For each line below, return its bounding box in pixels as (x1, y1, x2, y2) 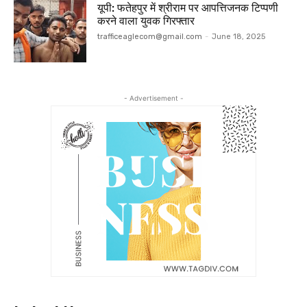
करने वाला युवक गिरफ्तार (97, 14, 195, 27)
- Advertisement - (123, 93, 184, 102)
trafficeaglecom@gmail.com (97, 32, 203, 41)
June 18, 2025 (212, 32, 266, 41)
